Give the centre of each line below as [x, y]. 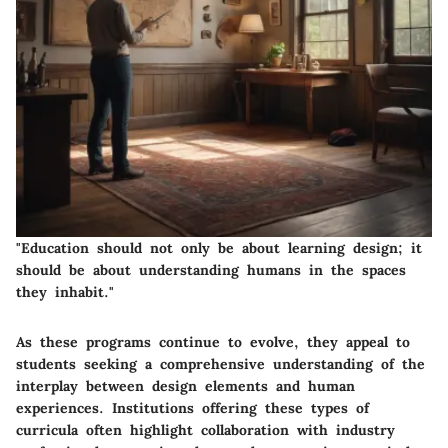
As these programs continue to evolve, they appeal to [213, 341]
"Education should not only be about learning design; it [219, 247]
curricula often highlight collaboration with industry [205, 429]
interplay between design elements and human [185, 385]
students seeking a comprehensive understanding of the [220, 363]
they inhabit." [65, 291]
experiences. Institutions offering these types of [192, 407]
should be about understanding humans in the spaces [211, 269]
